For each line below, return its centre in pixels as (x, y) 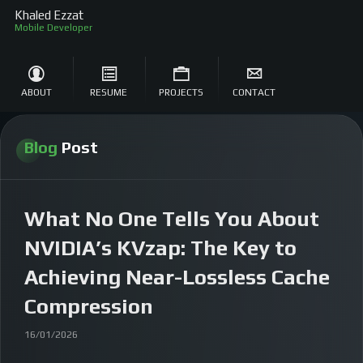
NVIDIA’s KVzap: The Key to (160, 248)
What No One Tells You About (172, 219)
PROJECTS (181, 92)
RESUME (109, 92)
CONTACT (254, 92)
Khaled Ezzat (49, 15)
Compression (89, 306)
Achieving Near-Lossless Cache (177, 277)
